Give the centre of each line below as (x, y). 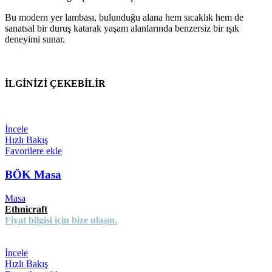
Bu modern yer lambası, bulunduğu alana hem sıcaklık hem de (124, 17)
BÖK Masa (33, 175)
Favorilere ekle (33, 151)
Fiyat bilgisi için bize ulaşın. (61, 220)
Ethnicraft (26, 209)
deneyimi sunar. (35, 39)
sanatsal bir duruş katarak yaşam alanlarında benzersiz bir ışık (122, 28)
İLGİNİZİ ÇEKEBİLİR (55, 84)
